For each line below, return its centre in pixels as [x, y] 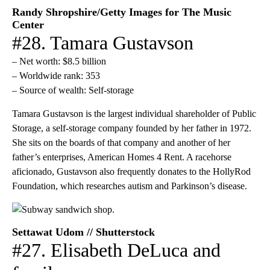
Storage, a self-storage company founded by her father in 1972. [132, 128]
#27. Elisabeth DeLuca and [116, 250]
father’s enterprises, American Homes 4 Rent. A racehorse [122, 157]
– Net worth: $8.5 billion [59, 61]
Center [28, 24]
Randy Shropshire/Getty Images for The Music [122, 12]
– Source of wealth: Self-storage [73, 90]
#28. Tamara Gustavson [103, 42]
